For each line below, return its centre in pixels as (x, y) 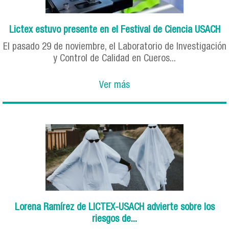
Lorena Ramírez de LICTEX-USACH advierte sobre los (114, 208)
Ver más (114, 86)
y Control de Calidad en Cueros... (114, 59)
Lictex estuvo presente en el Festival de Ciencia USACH (114, 31)
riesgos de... (114, 219)
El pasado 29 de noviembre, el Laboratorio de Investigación (114, 48)
